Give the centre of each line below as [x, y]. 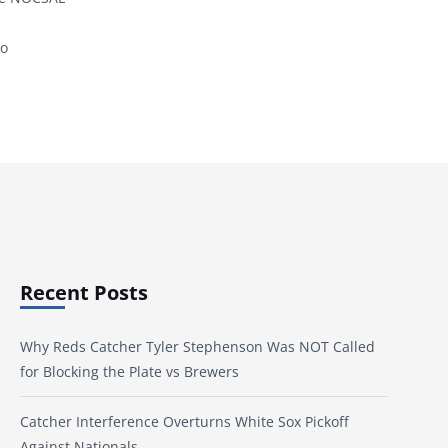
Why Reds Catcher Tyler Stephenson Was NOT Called [197, 347]
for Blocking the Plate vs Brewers [129, 372]
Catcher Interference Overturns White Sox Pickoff [184, 422]
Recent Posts [84, 292]
